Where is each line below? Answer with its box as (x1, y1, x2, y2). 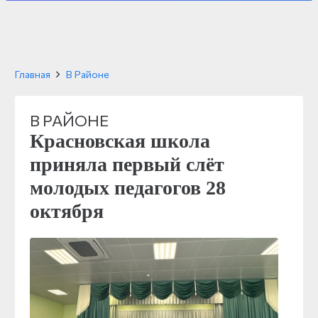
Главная (15, 68, 50, 80)
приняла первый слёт (30, 153, 224, 175)
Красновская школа (30, 130, 210, 152)
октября (30, 200, 104, 222)
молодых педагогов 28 (30, 177, 226, 199)
